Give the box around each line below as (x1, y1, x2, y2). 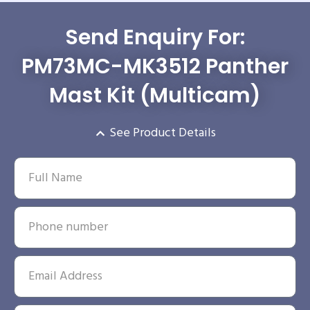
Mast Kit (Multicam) (48, 80, 262, 110)
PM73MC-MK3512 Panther (21, 51, 289, 81)
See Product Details (109, 122, 217, 143)
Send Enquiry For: (65, 22, 245, 52)
